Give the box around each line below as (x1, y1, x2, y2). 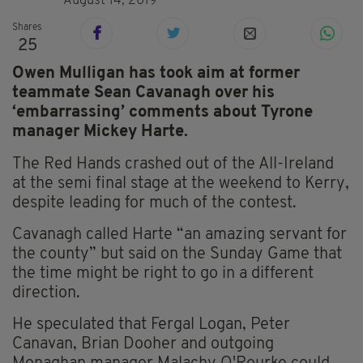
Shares (12, 23, 42, 33)
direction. (12, 285, 80, 302)
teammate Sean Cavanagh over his (12, 85, 275, 102)
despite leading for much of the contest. (12, 195, 297, 212)
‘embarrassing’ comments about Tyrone (12, 105, 313, 122)
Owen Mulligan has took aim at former (12, 66, 300, 83)
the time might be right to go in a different (12, 266, 314, 283)
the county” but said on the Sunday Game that (12, 246, 342, 263)
